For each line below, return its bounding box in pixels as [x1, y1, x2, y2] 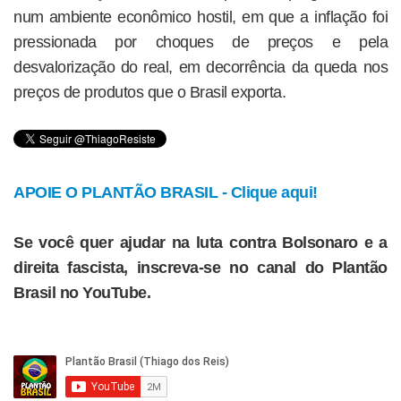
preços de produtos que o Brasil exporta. [13, 83, 286, 101]
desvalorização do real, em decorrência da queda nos [13, 58, 388, 76]
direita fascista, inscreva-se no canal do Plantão [13, 259, 388, 277]
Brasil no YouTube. [13, 284, 150, 302]
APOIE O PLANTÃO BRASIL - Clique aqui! [13, 183, 318, 201]
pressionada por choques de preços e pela [13, 33, 388, 51]
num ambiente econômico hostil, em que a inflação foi [13, 8, 388, 26]
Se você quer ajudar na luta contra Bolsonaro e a [13, 234, 388, 252]
